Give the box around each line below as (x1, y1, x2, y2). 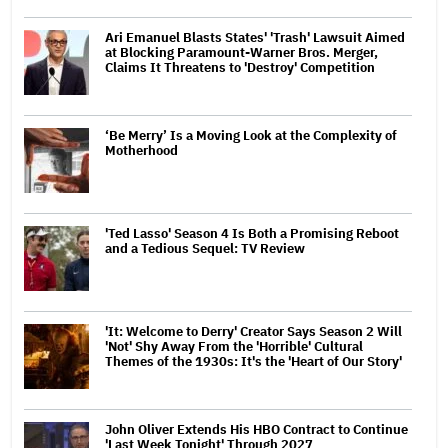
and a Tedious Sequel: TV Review (105, 239, 305, 257)
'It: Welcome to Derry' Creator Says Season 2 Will (105, 322, 402, 340)
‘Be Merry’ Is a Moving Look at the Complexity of (105, 126, 397, 144)
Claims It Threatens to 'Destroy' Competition (105, 58, 375, 76)
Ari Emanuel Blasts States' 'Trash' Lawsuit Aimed (105, 28, 405, 46)
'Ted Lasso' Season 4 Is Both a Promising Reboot (105, 224, 399, 242)
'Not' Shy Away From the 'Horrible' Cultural (105, 337, 363, 355)
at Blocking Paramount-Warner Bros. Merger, (105, 43, 378, 61)
